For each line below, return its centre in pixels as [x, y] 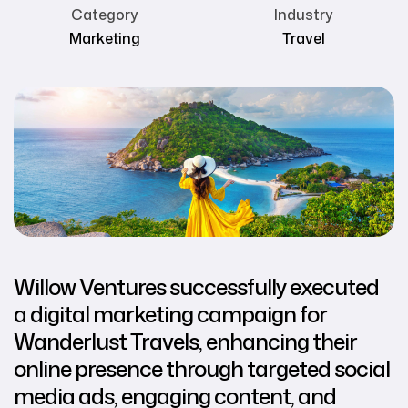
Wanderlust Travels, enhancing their [185, 341]
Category [104, 15]
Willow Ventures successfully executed [196, 286]
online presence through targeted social [202, 368]
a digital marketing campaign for [170, 314]
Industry [304, 15]
